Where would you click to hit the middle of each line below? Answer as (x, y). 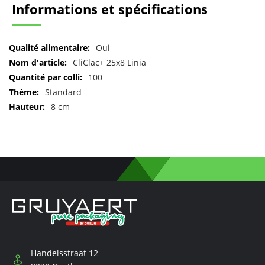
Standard (63, 92)
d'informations (37, 71)
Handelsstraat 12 (64, 253)
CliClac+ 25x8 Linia (109, 63)
